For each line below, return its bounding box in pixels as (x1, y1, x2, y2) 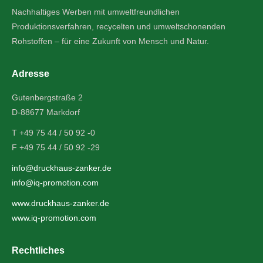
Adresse (12, 68, 49, 79)
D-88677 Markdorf (12, 107, 80, 117)
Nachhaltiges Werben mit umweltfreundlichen (12, 6, 180, 16)
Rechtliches (12, 245, 65, 255)
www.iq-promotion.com (12, 213, 96, 222)
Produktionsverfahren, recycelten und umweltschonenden (12, 21, 225, 31)
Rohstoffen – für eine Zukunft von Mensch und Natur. (12, 36, 209, 46)
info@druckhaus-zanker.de (12, 163, 112, 173)
